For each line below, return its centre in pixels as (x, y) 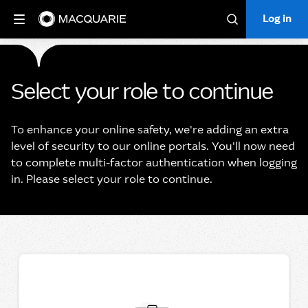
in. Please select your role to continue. (112, 179)
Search (249, 31)
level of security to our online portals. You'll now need (153, 146)
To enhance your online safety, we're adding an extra (150, 130)
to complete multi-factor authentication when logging (154, 163)
